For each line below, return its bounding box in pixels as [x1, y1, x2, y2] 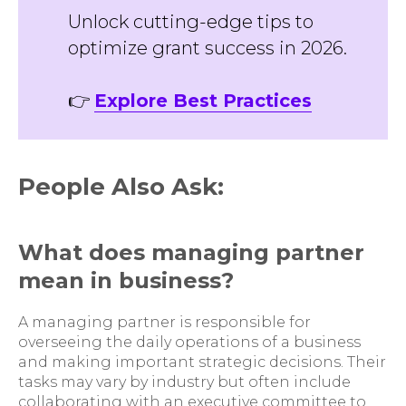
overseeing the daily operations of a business [18, 333, 361, 351]
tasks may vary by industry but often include [18, 373, 351, 391]
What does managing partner [18, 239, 364, 266]
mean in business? [18, 267, 234, 294]
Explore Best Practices [94, 90, 312, 111]
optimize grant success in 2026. [68, 37, 347, 59]
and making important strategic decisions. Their [18, 353, 386, 371]
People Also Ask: [18, 172, 224, 201]
